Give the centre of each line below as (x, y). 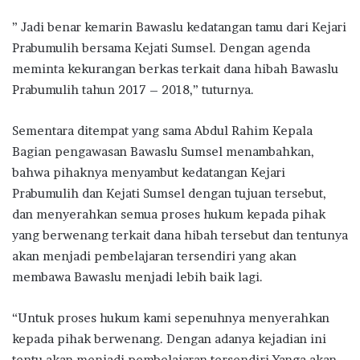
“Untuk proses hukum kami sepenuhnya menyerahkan (171, 317)
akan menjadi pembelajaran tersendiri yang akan (154, 256)
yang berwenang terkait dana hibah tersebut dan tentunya (180, 235)
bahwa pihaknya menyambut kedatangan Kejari (149, 172)
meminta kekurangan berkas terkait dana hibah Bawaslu (175, 68)
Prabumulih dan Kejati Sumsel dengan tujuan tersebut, (169, 193)
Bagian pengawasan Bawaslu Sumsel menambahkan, (163, 151)
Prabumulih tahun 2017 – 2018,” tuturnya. (133, 89)
